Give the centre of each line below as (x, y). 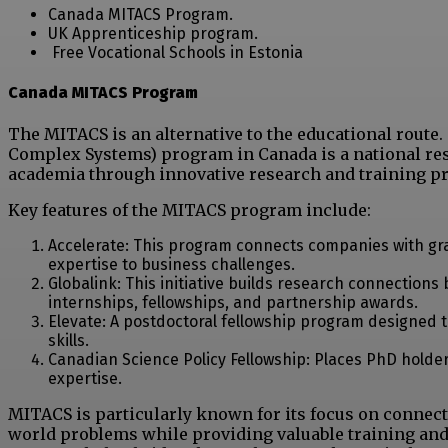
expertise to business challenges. (171, 264)
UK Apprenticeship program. (153, 34)
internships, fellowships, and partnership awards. (233, 302)
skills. (68, 340)
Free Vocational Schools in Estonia (175, 53)
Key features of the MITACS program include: (189, 209)
